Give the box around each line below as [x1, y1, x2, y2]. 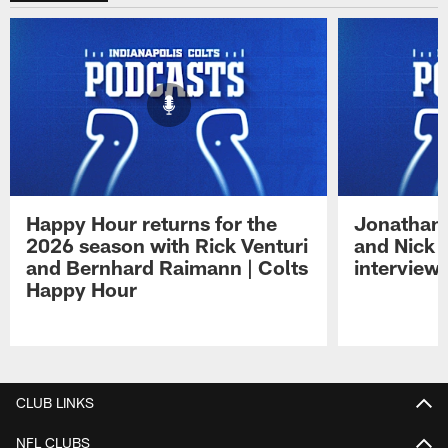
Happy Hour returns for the [26, 211, 278, 236]
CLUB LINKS [16, 393, 94, 411]
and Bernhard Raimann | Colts [26, 255, 309, 280]
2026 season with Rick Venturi [26, 233, 309, 258]
